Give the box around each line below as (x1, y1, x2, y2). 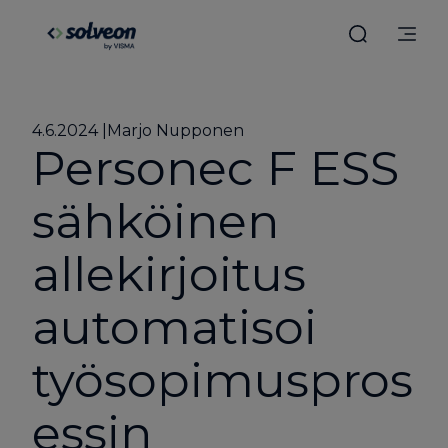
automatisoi (31, 298, 317, 357)
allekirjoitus (31, 245, 306, 304)
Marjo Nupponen (106, 121, 244, 141)
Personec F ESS (31, 139, 399, 198)
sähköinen (31, 192, 279, 251)
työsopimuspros (31, 351, 413, 410)
